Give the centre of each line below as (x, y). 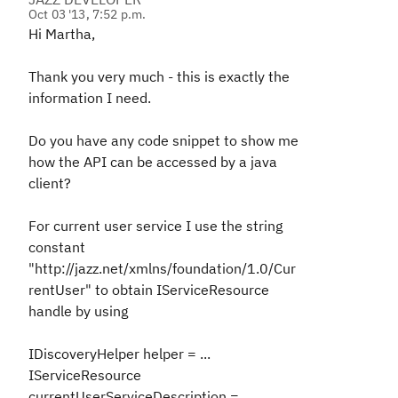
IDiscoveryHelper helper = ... (119, 354)
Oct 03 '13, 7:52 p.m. (88, 14)
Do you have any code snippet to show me (163, 140)
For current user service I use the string (155, 226)
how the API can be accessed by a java (153, 162)
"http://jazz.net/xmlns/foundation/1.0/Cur (162, 268)
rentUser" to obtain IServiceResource (149, 290)
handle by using (78, 311)
